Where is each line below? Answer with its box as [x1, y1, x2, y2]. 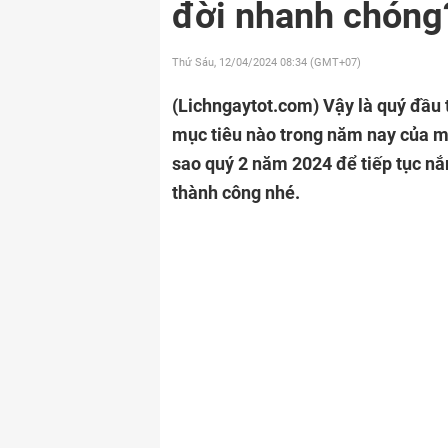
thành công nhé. [172, 182, 300, 203]
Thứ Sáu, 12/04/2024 [172, 56, 280, 69]
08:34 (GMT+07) [280, 56, 361, 69]
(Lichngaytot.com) [172, 95, 323, 116]
